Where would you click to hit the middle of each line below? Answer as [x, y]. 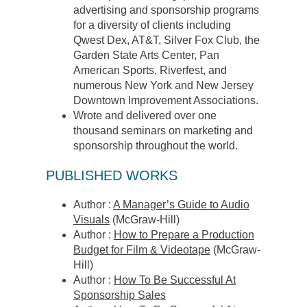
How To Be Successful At [174, 280]
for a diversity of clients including [152, 25]
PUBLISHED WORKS [111, 176]
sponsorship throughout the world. [155, 146]
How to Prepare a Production [184, 235]
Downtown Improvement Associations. [165, 101]
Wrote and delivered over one [145, 116]
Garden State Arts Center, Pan [146, 56]
